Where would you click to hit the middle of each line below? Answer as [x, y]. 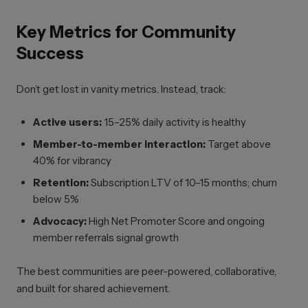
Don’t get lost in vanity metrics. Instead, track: [121, 89]
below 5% [56, 199]
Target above [238, 144]
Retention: [61, 183]
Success [50, 53]
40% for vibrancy [72, 161]
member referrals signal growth [106, 238]
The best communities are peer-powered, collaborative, [146, 271]
